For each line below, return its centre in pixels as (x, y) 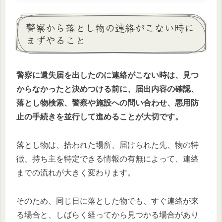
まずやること (55, 40)
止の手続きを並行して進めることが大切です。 (100, 117)
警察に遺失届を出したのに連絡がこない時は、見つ (108, 75)
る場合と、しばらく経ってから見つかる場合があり (108, 215)
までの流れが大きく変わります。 (76, 173)
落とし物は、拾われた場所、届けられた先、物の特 (108, 145)
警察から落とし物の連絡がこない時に (110, 27)
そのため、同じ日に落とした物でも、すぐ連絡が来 (108, 201)
